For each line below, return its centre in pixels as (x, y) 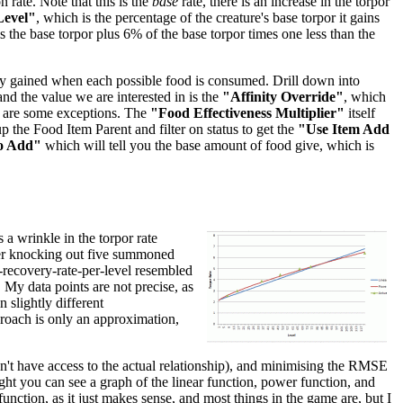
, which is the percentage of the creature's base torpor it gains (208, 18)
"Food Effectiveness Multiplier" (247, 113)
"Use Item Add (344, 130)
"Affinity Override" (283, 97)
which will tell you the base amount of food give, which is (208, 146)
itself (360, 113)
